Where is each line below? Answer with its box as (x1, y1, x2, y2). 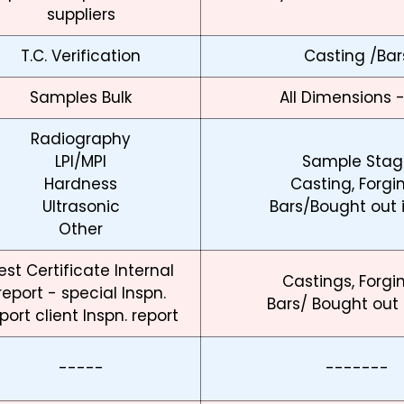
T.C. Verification (21, 45, 141, 68)
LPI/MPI (55, 151, 106, 173)
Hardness (44, 173, 117, 196)
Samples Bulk (30, 87, 132, 109)
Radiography (31, 128, 131, 151)
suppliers (46, 4, 115, 26)
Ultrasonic (41, 196, 120, 218)
